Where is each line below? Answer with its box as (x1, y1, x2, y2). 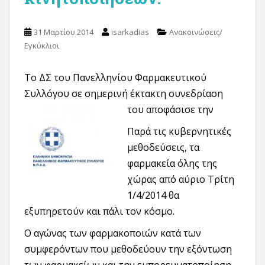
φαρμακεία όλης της (127, 157, 217, 170)
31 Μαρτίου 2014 (34, 27, 93, 37)
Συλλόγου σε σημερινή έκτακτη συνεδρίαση (24, 87, 223, 100)
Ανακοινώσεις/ (169, 27, 222, 37)
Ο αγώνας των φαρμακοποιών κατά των (24, 227, 201, 240)
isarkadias (111, 27, 149, 37)
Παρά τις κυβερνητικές (127, 125, 231, 138)
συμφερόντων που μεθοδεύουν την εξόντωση (24, 243, 232, 256)
